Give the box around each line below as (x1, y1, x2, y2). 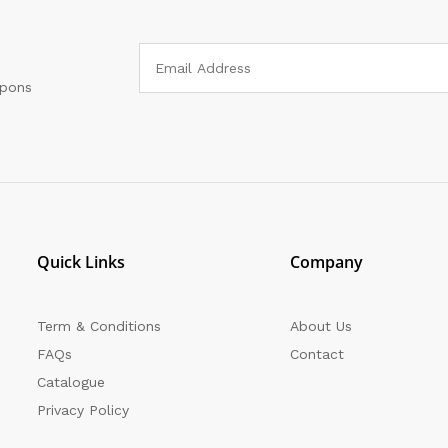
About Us (289, 318, 352, 335)
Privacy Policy (37, 402, 130, 419)
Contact (289, 346, 344, 363)
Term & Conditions (37, 318, 162, 335)
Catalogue (37, 374, 106, 391)
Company (289, 251, 363, 274)
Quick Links (37, 251, 126, 274)
